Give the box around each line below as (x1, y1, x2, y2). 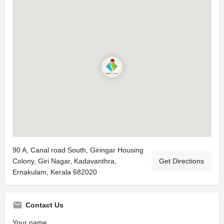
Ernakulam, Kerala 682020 (12, 168, 97, 176)
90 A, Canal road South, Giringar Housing (12, 146, 143, 154)
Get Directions (159, 157, 204, 165)
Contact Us (25, 201, 63, 209)
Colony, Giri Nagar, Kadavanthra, (12, 157, 116, 165)
